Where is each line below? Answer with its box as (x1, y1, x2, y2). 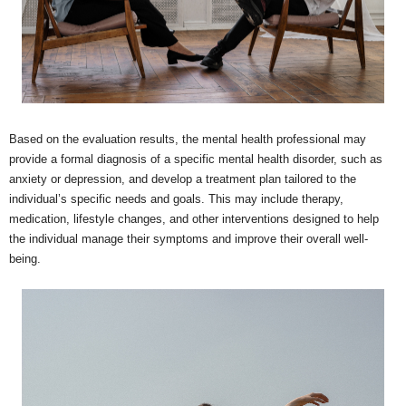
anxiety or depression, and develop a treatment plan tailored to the (9, 172, 356, 187)
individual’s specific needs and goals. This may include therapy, (9, 192, 343, 207)
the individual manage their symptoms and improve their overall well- (9, 232, 368, 246)
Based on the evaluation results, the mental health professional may (9, 132, 366, 147)
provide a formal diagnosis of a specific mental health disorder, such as (9, 152, 382, 167)
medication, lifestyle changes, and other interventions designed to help (9, 212, 379, 227)
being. (9, 252, 41, 266)
